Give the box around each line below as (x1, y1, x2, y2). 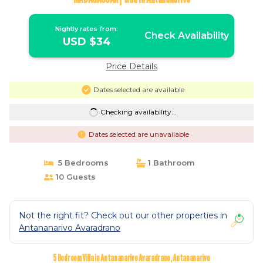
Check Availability (144, 30, 229, 41)
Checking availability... (100, 107, 177, 116)
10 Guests (53, 172, 96, 181)
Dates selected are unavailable (88, 130, 189, 139)
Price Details (106, 61, 157, 72)
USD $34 (62, 35, 111, 48)
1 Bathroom (146, 158, 195, 167)
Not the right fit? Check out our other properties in (19, 210, 227, 221)
